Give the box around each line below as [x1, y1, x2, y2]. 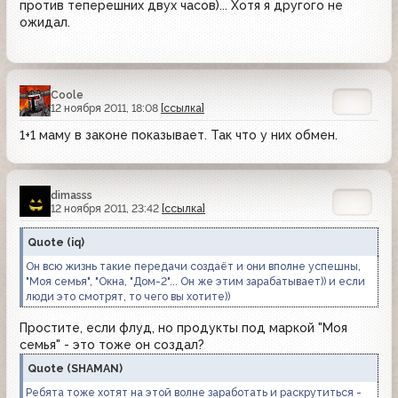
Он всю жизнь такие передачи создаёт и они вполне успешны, [26, 259, 361, 273]
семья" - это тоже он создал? [20, 337, 204, 352]
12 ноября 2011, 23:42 [51, 201, 162, 215]
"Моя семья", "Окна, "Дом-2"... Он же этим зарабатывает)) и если [26, 274, 365, 288]
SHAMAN [71, 361, 119, 375]
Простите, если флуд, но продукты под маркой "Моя [20, 320, 347, 335]
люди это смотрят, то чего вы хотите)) [26, 289, 230, 303]
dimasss [51, 187, 92, 202]
